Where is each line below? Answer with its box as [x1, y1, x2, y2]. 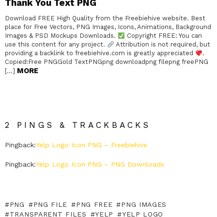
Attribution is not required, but [114, 41, 210, 48]
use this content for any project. [5, 41, 107, 48]
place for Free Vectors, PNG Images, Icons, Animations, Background [5, 23, 211, 31]
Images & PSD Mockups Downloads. [5, 32, 118, 40]
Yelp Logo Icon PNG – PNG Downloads [36, 160, 164, 169]
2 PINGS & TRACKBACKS [5, 120, 151, 130]
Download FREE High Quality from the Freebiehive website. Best [5, 15, 205, 22]
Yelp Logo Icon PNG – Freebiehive [36, 141, 147, 149]
